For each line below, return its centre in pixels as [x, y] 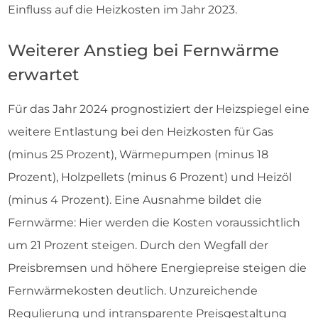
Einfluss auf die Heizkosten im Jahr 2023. [122, 10]
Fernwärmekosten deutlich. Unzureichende [133, 291]
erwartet [44, 75]
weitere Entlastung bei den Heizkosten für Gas [141, 132]
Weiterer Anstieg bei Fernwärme [143, 50]
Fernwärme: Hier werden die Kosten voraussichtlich [154, 223]
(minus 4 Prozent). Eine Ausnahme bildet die [135, 200]
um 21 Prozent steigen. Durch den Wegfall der [138, 245]
